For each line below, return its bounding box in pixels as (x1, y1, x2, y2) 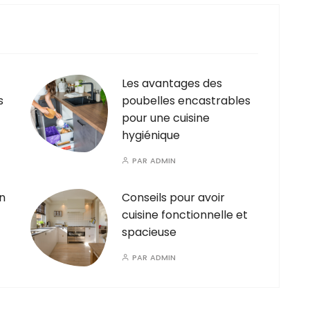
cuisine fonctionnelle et (122, 207, 248, 223)
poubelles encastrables (122, 93, 250, 109)
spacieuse (122, 224, 176, 240)
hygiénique (122, 127, 180, 143)
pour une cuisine (122, 110, 210, 126)
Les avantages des (122, 75, 222, 91)
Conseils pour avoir (122, 190, 225, 206)
